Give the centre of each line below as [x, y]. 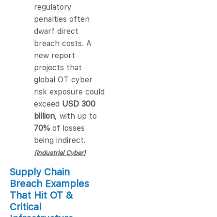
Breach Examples [49, 184]
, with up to [76, 116]
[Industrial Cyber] [60, 153]
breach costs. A [63, 44]
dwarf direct [56, 31]
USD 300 [79, 104]
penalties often [62, 19]
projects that [58, 68]
